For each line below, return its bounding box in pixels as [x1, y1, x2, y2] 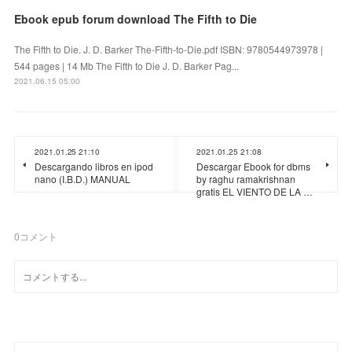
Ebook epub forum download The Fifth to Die [14, 11, 258, 27]
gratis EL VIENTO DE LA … [196, 185, 313, 199]
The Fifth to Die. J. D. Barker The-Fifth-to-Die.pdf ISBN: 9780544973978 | [14, 42, 324, 57]
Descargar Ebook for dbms [196, 159, 310, 174]
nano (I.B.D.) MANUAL [35, 172, 131, 186]
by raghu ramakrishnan [196, 172, 295, 186]
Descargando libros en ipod [35, 159, 154, 174]
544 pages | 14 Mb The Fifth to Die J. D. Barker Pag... [14, 59, 240, 73]
